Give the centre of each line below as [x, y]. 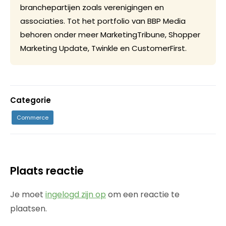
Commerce [33, 117]
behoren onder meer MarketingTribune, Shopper [110, 34]
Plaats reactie [47, 171]
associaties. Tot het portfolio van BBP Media [103, 21]
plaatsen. [29, 208]
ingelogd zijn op [76, 194]
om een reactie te [143, 194]
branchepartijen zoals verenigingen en [92, 7]
